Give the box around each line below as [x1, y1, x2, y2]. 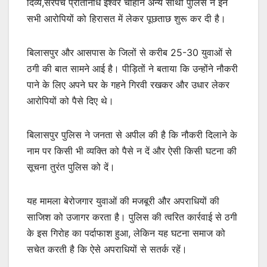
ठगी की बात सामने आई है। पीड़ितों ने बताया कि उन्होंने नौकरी [27, 62, 238, 74]
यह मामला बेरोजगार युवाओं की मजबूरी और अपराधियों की [27, 194, 219, 207]
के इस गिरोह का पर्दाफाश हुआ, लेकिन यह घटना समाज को [27, 226, 225, 239]
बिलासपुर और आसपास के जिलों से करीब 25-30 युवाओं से [27, 46, 232, 58]
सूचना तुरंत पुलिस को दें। [27, 160, 115, 173]
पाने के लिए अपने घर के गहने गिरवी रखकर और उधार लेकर [27, 78, 229, 91]
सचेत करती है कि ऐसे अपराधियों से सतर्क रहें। [27, 243, 187, 255]
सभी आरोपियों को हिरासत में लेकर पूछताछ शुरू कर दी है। [27, 12, 226, 24]
